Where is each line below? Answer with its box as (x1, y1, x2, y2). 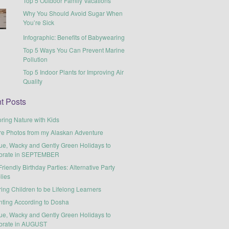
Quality (23, 76, 43, 85)
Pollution (23, 54, 48, 63)
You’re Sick (23, 17, 55, 27)
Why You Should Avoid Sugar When (23, 8, 123, 17)
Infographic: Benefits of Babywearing (23, 32, 125, 41)
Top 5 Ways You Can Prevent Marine (23, 45, 125, 54)
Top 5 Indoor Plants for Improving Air (23, 67, 124, 76)
